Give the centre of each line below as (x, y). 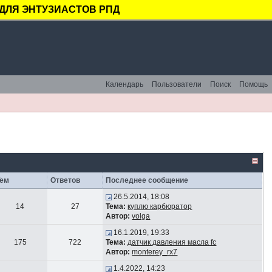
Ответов (66, 180)
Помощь (253, 84)
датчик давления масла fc (172, 242)
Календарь (124, 84)
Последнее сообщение (147, 180)
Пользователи (177, 84)
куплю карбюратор (160, 206)
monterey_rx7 (155, 252)
